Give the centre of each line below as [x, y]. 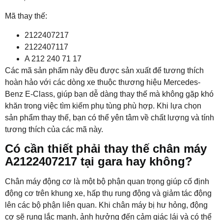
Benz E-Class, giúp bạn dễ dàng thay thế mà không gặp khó [109, 94]
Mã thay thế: [26, 16]
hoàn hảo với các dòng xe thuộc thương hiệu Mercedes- [103, 82]
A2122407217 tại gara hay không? [99, 161]
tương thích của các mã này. [54, 129]
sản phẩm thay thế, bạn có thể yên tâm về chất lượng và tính [110, 117]
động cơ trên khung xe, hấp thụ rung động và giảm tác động [108, 193]
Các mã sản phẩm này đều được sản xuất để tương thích [104, 70]
